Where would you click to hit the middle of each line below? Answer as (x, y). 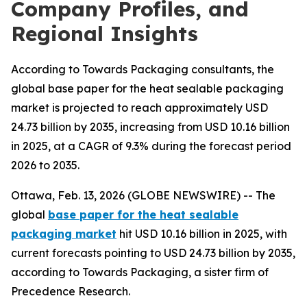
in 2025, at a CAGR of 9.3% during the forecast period (151, 146)
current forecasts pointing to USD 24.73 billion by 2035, (153, 253)
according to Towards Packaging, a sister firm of (140, 272)
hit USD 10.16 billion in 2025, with (202, 234)
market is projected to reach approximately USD (139, 108)
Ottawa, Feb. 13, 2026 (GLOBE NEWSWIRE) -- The (143, 195)
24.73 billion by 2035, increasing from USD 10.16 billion (150, 127)
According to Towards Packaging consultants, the (143, 69)
